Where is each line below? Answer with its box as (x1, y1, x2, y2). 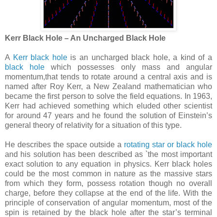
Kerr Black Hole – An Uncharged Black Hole (5, 33, 166, 42)
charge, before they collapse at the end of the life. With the (5, 188, 212, 197)
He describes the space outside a (5, 140, 124, 149)
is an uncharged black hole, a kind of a (67, 53, 213, 62)
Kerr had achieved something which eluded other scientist (5, 101, 212, 110)
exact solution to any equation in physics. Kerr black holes (5, 159, 212, 168)
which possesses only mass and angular (45, 62, 213, 71)
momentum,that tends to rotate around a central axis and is (5, 72, 212, 81)
